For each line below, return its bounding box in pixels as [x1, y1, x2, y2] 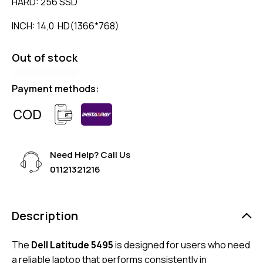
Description [12, 208, 78, 224]
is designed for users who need [113, 238, 250, 252]
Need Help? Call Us [50, 149, 130, 161]
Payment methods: [12, 82, 99, 96]
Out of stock [12, 50, 77, 65]
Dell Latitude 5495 [31, 238, 113, 252]
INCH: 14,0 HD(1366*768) [12, 19, 119, 32]
